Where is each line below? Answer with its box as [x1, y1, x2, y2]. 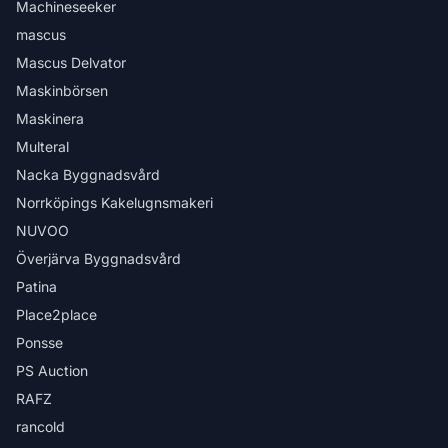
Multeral [16, 138, 69, 155]
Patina [16, 278, 57, 295]
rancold [16, 418, 65, 435]
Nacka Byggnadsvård [16, 166, 160, 183]
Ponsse [16, 334, 63, 351]
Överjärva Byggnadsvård [16, 250, 181, 267]
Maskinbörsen [16, 82, 108, 99]
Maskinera [16, 110, 84, 127]
